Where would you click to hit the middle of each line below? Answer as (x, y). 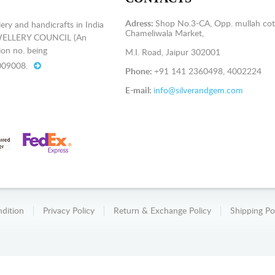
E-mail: (139, 91)
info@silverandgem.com (198, 91)
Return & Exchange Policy (162, 211)
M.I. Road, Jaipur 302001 (172, 53)
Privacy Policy (69, 211)
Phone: (139, 72)
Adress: (140, 24)
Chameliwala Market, (164, 34)
